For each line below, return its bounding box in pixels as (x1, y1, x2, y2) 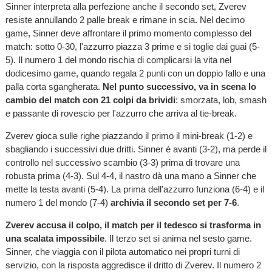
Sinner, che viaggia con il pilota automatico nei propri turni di (5, 246, 240, 257)
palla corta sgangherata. (5, 81, 103, 92)
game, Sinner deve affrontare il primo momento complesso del (5, 27, 251, 38)
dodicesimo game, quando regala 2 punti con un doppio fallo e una (5, 67, 265, 78)
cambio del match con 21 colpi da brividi (5, 94, 175, 105)
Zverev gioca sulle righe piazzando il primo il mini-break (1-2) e (5, 130, 253, 141)
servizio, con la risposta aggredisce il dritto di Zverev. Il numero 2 (5, 260, 261, 271)
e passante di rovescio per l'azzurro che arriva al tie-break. (5, 107, 237, 118)
